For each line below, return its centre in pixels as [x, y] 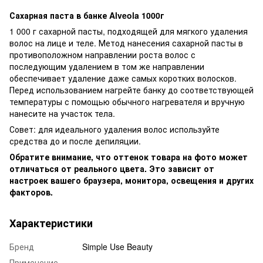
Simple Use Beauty [117, 246]
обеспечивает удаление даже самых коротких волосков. [123, 78]
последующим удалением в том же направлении [107, 66]
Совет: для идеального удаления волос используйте [114, 129]
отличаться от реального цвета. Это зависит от [112, 168]
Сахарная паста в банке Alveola [75, 15]
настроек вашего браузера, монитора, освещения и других [131, 180]
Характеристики [51, 223]
